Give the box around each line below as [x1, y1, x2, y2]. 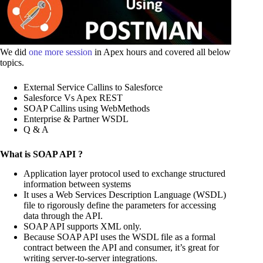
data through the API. [23, 210, 103, 221]
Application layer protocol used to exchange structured [23, 168, 225, 178]
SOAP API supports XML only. [23, 221, 141, 231]
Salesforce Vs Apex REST [23, 92, 123, 103]
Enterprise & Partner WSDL [23, 113, 129, 124]
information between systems [23, 178, 131, 189]
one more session [29, 46, 95, 57]
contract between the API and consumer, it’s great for [23, 242, 219, 252]
